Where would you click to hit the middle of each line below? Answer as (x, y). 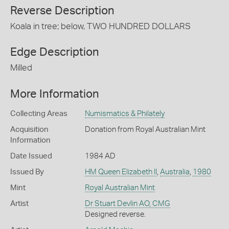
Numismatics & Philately (124, 113)
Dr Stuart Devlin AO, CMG (127, 203)
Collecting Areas (39, 113)
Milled (21, 68)
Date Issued (31, 156)
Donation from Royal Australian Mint (145, 129)
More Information (55, 94)
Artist (19, 203)
